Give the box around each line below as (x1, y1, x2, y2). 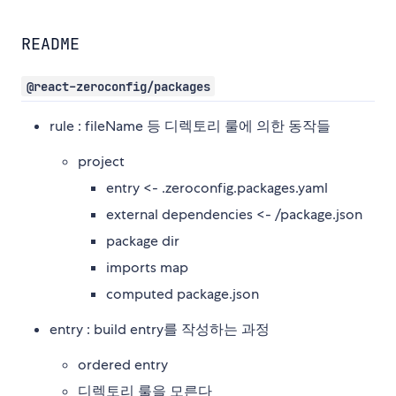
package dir (106, 232, 179, 251)
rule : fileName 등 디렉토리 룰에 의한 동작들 (49, 117, 331, 136)
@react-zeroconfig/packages (26, 78, 210, 95)
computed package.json (106, 285, 259, 304)
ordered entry (78, 355, 168, 375)
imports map (106, 258, 188, 278)
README (21, 34, 80, 55)
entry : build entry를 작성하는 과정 (49, 320, 270, 339)
